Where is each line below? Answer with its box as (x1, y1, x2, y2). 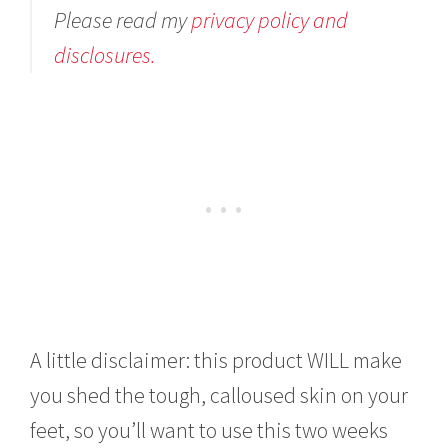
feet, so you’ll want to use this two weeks (30, 415, 389, 444)
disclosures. (54, 40, 157, 69)
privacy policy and (191, 5, 349, 34)
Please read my (54, 5, 192, 34)
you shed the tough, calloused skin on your (30, 380, 409, 409)
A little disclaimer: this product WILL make (30, 345, 403, 374)
